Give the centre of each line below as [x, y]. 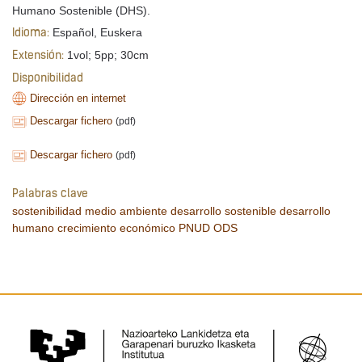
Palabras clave [50, 194]
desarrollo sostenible [223, 210]
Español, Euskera [96, 32]
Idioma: [31, 34]
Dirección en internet [78, 98]
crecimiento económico [116, 227]
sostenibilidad [47, 210]
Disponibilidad [48, 78]
